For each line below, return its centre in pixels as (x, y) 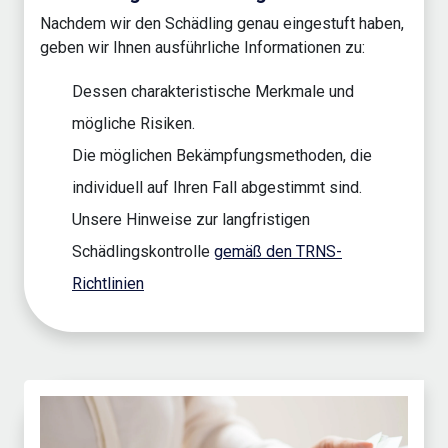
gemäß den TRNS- (278, 252)
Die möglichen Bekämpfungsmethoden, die (222, 156)
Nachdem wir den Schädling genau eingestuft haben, (222, 24)
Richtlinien (108, 284)
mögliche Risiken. (133, 124)
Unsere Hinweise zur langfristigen (191, 220)
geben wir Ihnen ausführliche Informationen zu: (202, 48)
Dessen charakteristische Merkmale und (213, 92)
